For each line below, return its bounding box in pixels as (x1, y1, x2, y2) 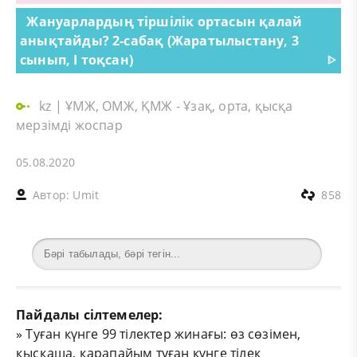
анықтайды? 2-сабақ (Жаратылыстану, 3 (20, 31, 299, 49)
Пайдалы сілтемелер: (16, 305, 163, 324)
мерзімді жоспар (16, 116, 123, 134)
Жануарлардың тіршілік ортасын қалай (26, 12, 303, 30)
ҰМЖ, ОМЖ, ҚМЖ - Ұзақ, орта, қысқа (65, 96, 293, 115)
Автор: (33, 186, 73, 202)
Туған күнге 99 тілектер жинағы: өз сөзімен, (25, 324, 301, 343)
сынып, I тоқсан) (20, 50, 134, 69)
